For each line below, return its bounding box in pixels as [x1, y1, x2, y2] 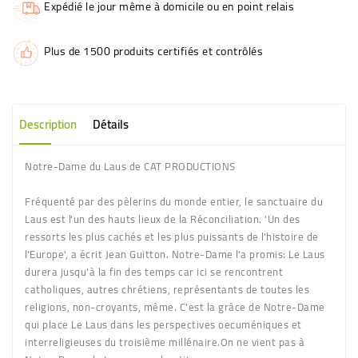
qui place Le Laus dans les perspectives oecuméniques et [25, 314, 302, 334]
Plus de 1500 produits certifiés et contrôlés [44, 40, 263, 62]
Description [19, 112, 77, 136]
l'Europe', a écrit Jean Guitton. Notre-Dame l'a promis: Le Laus [25, 244, 325, 264]
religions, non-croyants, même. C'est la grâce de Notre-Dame [25, 296, 325, 316]
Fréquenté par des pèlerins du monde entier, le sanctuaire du [25, 191, 323, 211]
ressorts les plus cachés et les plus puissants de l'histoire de [25, 226, 319, 246]
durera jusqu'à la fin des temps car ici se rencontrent [25, 261, 283, 281]
